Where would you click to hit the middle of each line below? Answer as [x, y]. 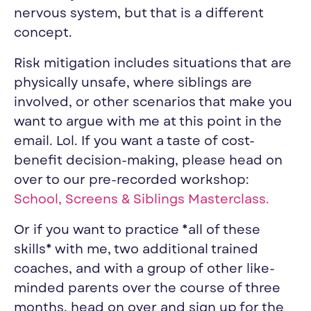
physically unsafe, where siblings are [133, 83]
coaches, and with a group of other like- [144, 269]
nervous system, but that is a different [139, 14]
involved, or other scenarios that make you [153, 103]
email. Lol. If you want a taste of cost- [134, 142]
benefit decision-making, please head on [148, 161]
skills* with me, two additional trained [136, 250]
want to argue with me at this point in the [148, 122]
